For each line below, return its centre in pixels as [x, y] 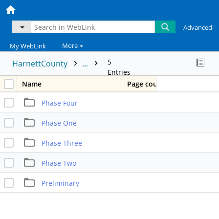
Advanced [197, 27]
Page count [146, 84]
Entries [119, 72]
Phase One [59, 123]
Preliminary [60, 183]
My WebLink [28, 46]
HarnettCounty [41, 64]
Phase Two [59, 163]
